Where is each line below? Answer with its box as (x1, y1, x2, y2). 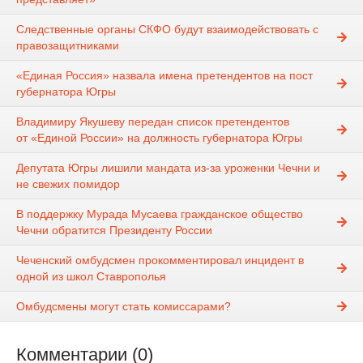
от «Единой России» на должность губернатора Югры (16, 131, 302, 145)
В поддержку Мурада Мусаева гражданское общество (16, 207, 303, 221)
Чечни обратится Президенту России (16, 224, 212, 237)
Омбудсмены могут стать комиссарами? (16, 300, 231, 314)
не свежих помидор (16, 177, 120, 191)
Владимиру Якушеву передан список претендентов (16, 115, 289, 129)
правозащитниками (16, 39, 119, 53)
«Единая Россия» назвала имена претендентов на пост (16, 69, 313, 83)
